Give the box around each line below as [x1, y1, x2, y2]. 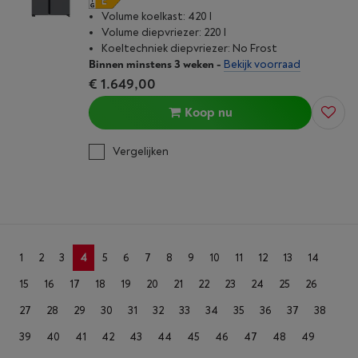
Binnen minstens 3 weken [89, 58, 214, 72]
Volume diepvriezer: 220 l [101, 26, 226, 40]
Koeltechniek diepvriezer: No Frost [101, 42, 277, 56]
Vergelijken [113, 145, 169, 159]
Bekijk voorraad [224, 58, 300, 72]
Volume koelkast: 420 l [101, 10, 212, 24]
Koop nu [184, 105, 233, 121]
